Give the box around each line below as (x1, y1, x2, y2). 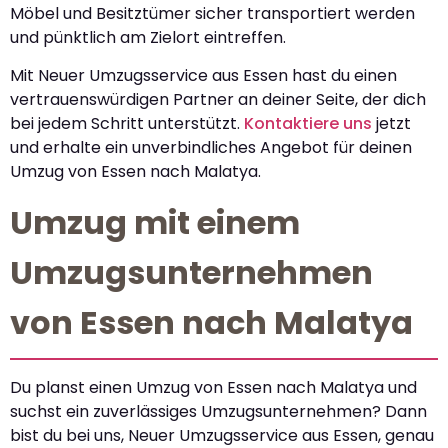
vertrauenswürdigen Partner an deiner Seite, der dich (10, 87, 426, 111)
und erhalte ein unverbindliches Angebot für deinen (10, 135, 412, 159)
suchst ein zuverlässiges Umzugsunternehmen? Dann (10, 400, 427, 424)
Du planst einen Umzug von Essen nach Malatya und (10, 376, 417, 400)
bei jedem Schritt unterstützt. (10, 111, 244, 135)
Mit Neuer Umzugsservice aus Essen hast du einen (10, 63, 397, 87)
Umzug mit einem (10, 200, 300, 246)
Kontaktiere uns (244, 111, 372, 135)
